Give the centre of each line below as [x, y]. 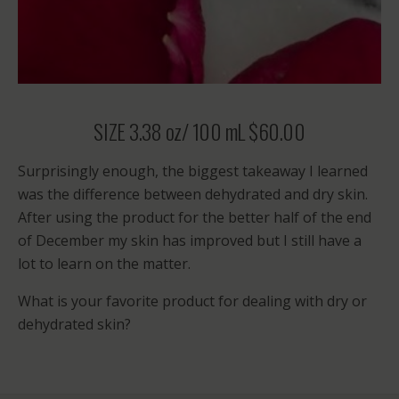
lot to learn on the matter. [104, 263]
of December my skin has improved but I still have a [190, 240]
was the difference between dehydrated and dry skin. [193, 194]
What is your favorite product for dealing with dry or [192, 301]
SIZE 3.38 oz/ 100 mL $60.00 [199, 130]
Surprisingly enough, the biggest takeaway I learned [193, 171]
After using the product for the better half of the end [195, 217]
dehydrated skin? [74, 324]
